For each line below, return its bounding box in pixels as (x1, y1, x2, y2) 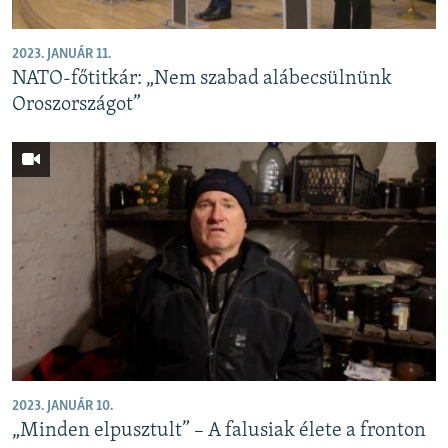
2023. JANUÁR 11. (12, 47, 111, 63)
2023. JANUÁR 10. (12, 398, 113, 414)
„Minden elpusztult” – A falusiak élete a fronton (12, 420, 426, 441)
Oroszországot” (12, 95, 141, 116)
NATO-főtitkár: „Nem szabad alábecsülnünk (12, 69, 392, 90)
